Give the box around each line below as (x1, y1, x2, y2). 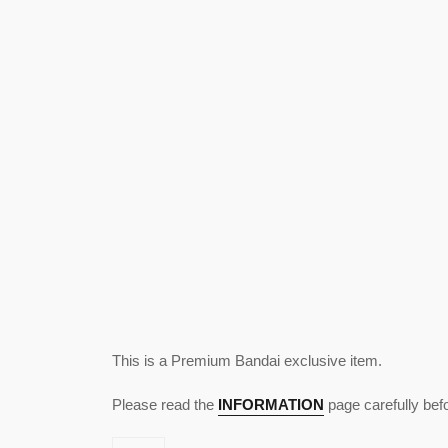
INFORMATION (218, 396, 324, 413)
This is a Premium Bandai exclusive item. (112, 352, 382, 369)
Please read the (112, 396, 214, 413)
